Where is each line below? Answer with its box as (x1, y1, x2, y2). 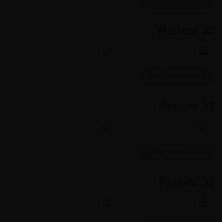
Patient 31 (159, 99, 215, 113)
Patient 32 (159, 175, 215, 189)
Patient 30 (159, 23, 215, 37)
